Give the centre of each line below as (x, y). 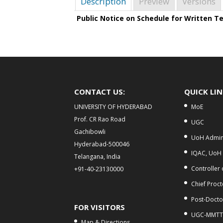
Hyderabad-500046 (102, 144)
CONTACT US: (100, 91)
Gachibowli (90, 131)
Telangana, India (98, 156)
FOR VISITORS (100, 207)
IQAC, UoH (206, 153)
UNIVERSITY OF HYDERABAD (113, 107)
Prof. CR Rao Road (100, 119)
